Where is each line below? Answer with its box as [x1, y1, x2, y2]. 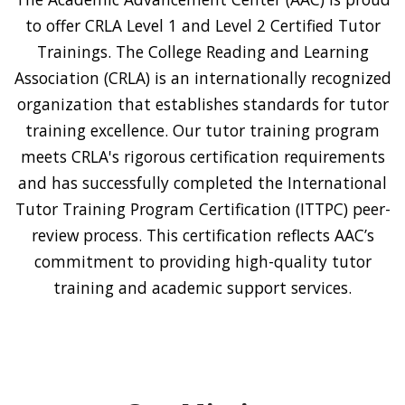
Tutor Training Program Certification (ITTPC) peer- [14, 198, 391, 221]
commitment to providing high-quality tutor [33, 250, 372, 273]
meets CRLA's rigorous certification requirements [20, 146, 385, 168]
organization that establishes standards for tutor [16, 93, 389, 116]
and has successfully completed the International [18, 172, 387, 194]
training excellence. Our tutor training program [25, 119, 380, 142]
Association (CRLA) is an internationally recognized [14, 67, 391, 89]
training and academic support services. [53, 277, 352, 299]
